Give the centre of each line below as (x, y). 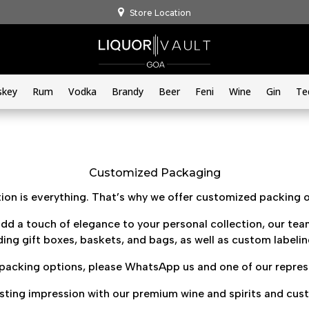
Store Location (160, 13)
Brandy (128, 91)
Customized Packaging (154, 173)
